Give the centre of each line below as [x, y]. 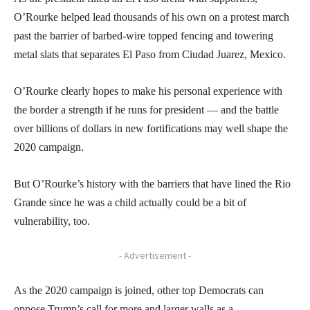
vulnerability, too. [52, 221]
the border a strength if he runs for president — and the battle [146, 109]
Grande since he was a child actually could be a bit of [130, 202]
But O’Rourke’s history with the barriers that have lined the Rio [152, 183]
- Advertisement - [155, 255]
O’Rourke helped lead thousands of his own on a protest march [152, 17]
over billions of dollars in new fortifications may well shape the [151, 128]
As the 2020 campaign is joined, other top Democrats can [139, 290]
